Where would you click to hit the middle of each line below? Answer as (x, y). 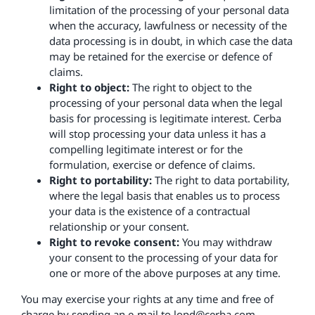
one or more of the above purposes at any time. (165, 273)
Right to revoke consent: (114, 242)
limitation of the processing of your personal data (169, 10)
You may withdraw (225, 242)
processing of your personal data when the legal (166, 103)
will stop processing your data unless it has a (157, 134)
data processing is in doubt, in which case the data (171, 41)
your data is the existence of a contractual (149, 211)
